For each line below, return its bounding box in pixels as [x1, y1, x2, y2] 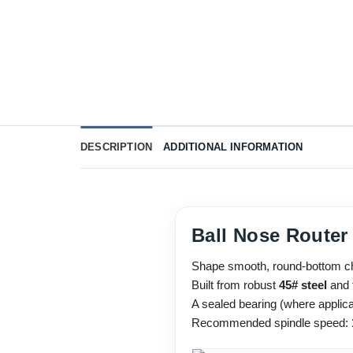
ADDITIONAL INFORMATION [163, 141, 303, 154]
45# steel [279, 278, 327, 292]
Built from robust [191, 278, 279, 292]
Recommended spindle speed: [191, 316, 351, 330]
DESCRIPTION [80, 141, 153, 154]
